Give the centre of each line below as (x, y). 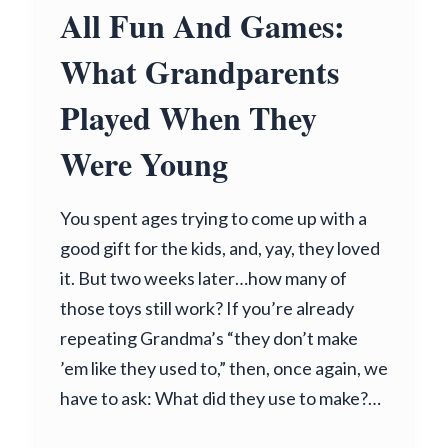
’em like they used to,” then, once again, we (224, 368)
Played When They (188, 117)
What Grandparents (199, 71)
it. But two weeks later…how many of (203, 278)
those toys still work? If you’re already (207, 308)
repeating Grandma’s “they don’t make (209, 338)
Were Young (144, 163)
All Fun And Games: (202, 25)
